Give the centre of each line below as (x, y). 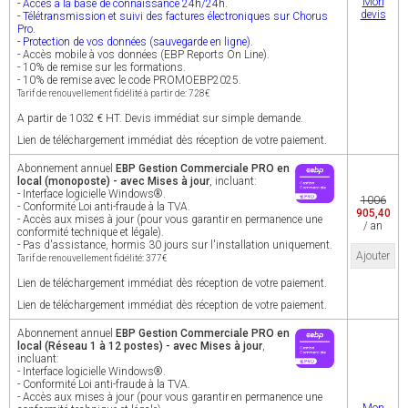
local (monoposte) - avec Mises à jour (113, 181)
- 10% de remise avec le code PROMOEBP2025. (129, 80)
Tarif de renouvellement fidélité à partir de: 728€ (113, 93)
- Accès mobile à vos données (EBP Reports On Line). (143, 55)
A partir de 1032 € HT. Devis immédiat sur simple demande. (160, 118)
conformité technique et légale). (91, 232)
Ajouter (373, 256)
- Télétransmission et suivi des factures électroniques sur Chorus (173, 16)
